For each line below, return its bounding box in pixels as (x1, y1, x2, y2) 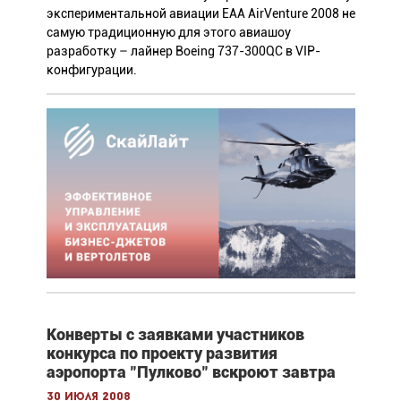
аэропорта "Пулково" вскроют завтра (46, 362, 336, 381)
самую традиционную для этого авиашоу (46, 24, 291, 39)
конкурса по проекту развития (46, 343, 277, 363)
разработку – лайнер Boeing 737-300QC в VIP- (46, 43, 320, 58)
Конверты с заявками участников (46, 324, 304, 344)
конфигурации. (46, 62, 137, 77)
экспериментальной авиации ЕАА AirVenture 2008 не (46, 5, 355, 21)
